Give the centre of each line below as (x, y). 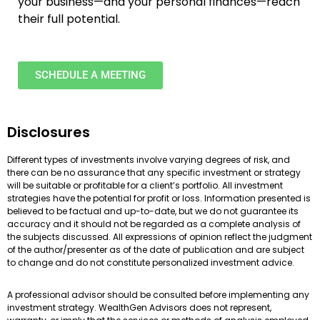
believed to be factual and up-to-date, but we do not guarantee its (153, 211)
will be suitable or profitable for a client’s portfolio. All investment (145, 186)
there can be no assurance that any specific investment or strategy (154, 173)
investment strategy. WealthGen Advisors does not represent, (139, 308)
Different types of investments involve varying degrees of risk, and (149, 160)
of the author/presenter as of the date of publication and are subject (156, 250)
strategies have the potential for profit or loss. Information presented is (159, 199)
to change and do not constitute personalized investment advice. (151, 263)
